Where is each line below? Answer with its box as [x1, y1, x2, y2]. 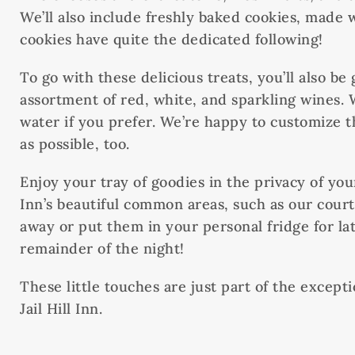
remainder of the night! [20, 239, 189, 258]
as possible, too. [20, 135, 134, 153]
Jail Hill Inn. [20, 300, 107, 318]
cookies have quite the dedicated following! [20, 30, 323, 48]
